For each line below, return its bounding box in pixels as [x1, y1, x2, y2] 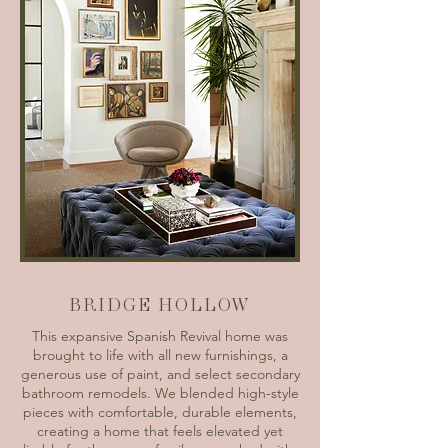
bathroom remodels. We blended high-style [21, 384, 299, 402]
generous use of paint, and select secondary [20, 365, 300, 383]
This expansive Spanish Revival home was [32, 327, 288, 345]
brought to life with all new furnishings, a [32, 346, 288, 364]
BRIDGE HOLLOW [68, 294, 252, 315]
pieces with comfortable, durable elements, [23, 403, 297, 421]
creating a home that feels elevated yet [37, 422, 283, 440]
